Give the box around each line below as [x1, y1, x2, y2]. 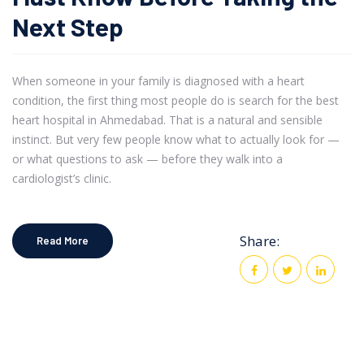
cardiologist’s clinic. [12, 170, 111, 186]
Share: [240, 231, 279, 250]
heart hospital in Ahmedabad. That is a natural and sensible [12, 111, 323, 128]
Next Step [12, 11, 123, 41]
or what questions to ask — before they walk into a [12, 150, 283, 167]
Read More [37, 233, 89, 247]
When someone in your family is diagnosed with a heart [12, 72, 305, 89]
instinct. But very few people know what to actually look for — [12, 131, 340, 147]
